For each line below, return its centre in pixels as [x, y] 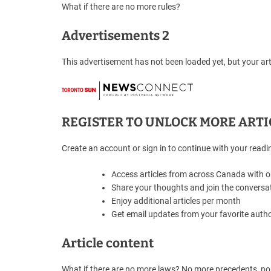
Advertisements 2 [116, 35]
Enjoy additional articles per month [176, 201]
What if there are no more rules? [121, 6]
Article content [108, 243]
